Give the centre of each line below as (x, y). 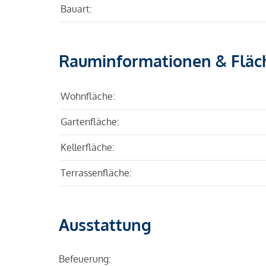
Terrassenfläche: (96, 172)
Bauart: (76, 9)
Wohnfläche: (88, 96)
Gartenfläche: (90, 121)
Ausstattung (105, 224)
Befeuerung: (85, 259)
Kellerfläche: (88, 147)
